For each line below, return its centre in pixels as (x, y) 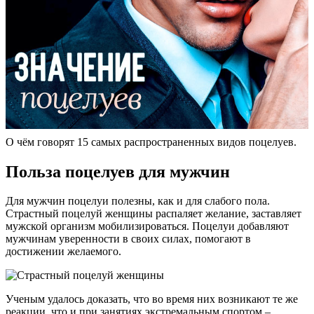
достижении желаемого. (63, 252)
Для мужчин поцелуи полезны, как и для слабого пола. (138, 201)
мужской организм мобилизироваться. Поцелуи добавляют (147, 226)
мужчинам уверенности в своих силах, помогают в (128, 239)
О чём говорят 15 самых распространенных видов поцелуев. (151, 142)
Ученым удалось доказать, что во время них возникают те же (152, 299)
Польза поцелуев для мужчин (118, 171)
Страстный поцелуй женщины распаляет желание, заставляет (153, 214)
